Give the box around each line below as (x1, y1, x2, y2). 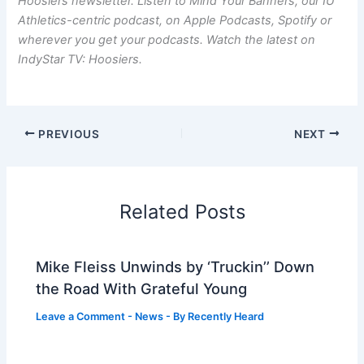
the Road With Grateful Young (36, 279, 248, 298)
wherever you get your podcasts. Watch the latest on (18, 32, 316, 47)
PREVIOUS (35, 127, 100, 141)
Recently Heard (188, 310, 265, 323)
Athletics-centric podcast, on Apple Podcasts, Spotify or (18, 13, 332, 28)
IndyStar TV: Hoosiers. (18, 52, 143, 67)
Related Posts (119, 199, 245, 223)
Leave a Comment (36, 310, 126, 323)
